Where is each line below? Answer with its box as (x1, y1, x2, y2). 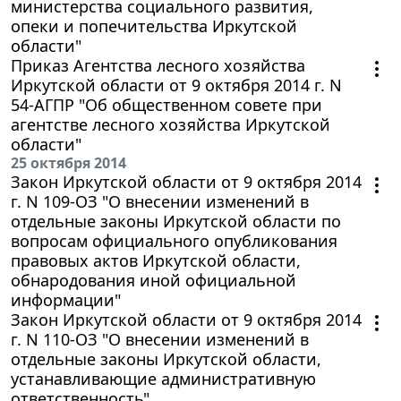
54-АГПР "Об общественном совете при (11, 93, 322, 115)
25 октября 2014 (11, 152, 126, 173)
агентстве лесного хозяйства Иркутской (11, 113, 330, 135)
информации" (11, 288, 121, 311)
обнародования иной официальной (11, 269, 296, 291)
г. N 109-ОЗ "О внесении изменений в (11, 190, 309, 212)
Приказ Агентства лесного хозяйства (11, 54, 305, 76)
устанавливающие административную (11, 367, 316, 389)
